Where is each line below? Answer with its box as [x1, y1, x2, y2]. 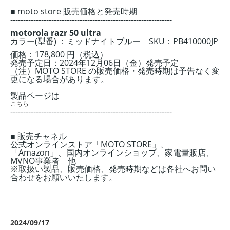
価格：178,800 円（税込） [10, 48, 108, 60]
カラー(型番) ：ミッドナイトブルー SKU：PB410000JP [10, 35, 218, 47]
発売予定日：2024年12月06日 [10, 56, 121, 68]
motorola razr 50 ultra [10, 27, 101, 39]
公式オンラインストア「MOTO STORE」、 [10, 138, 168, 150]
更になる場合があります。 [10, 73, 109, 85]
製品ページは [10, 89, 60, 101]
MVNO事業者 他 [10, 155, 76, 166]
